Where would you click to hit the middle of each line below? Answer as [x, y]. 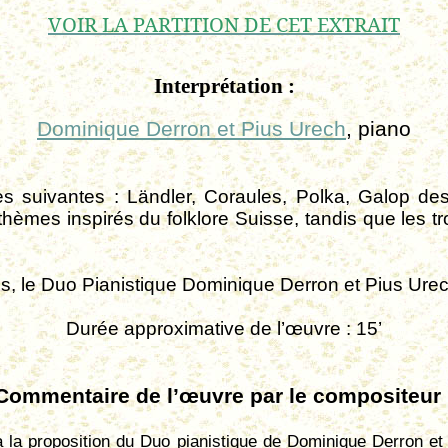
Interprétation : [224, 86]
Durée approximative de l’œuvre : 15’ [224, 328]
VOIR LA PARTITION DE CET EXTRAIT [224, 24]
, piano [378, 129]
